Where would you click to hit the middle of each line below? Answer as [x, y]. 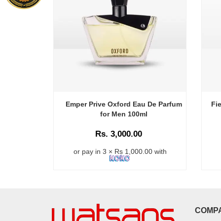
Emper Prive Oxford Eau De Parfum [124, 104]
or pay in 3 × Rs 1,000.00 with [120, 151]
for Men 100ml [124, 114]
